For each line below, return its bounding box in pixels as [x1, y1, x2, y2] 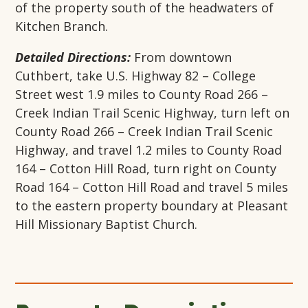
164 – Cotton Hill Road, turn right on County [15, 160, 277, 177]
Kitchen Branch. [15, 18, 109, 35]
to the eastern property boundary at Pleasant [15, 197, 289, 214]
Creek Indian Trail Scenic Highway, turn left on [15, 104, 290, 122]
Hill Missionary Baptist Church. [15, 216, 198, 233]
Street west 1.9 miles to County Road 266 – [15, 86, 269, 103]
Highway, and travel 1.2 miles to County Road [15, 142, 283, 159]
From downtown [134, 49, 232, 66]
